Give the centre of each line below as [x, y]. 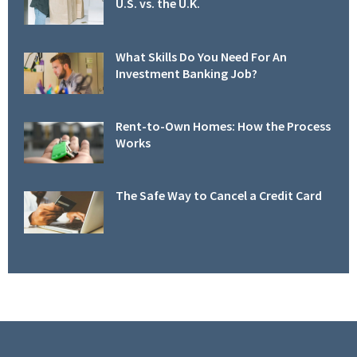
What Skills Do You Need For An [201, 56]
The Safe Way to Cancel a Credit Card [219, 196]
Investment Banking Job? [186, 73]
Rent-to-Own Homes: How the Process [223, 126]
